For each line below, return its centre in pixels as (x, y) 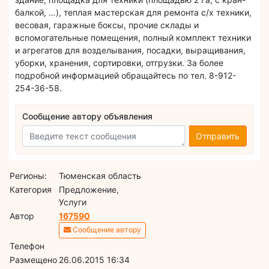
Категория (31, 189)
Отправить (218, 136)
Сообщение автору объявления (88, 116)
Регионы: (29, 175)
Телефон (27, 246)
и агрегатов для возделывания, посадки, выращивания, (130, 50)
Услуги (73, 202)
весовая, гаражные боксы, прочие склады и (107, 25)
